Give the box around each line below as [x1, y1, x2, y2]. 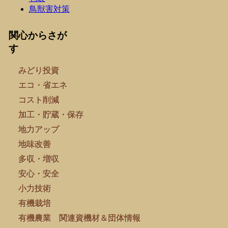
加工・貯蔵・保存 [18, 110, 83, 120]
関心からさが [8, 30, 67, 41]
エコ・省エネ [18, 81, 67, 90]
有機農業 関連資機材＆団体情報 [18, 214, 140, 223]
